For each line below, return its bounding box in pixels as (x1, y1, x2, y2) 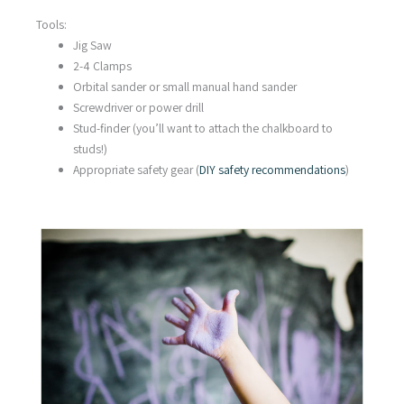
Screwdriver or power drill (73, 99, 205, 116)
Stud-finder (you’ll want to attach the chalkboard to (73, 120, 334, 137)
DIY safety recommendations (199, 161, 346, 179)
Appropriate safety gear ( (73, 161, 200, 179)
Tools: (36, 16, 67, 33)
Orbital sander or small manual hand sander (73, 78, 298, 96)
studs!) (73, 141, 108, 158)
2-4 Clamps (73, 58, 133, 75)
